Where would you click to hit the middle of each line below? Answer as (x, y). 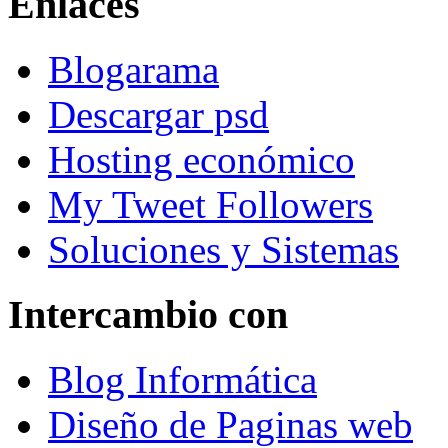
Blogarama (133, 70)
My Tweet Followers (210, 205)
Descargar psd (158, 115)
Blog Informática (182, 379)
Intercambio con (148, 314)
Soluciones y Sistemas (223, 250)
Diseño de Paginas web (230, 424)
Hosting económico (201, 160)
